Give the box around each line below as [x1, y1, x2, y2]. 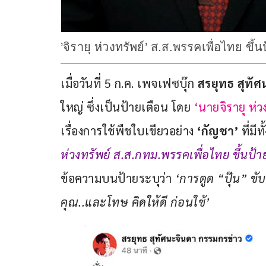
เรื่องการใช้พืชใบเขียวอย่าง [61, 123, 197, 139]
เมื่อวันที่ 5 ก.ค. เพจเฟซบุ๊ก [61, 75, 194, 91]
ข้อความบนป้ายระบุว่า [61, 170, 172, 186]
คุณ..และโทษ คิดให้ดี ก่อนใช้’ [61, 194, 213, 210]
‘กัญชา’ [197, 123, 242, 139]
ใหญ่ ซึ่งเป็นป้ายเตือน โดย [61, 99, 194, 115]
